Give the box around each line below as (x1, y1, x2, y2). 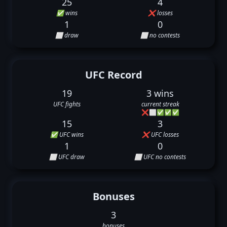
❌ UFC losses (141, 130, 179, 139)
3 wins (146, 87, 174, 99)
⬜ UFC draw (49, 153, 85, 161)
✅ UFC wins (50, 130, 84, 139)
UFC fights (53, 100, 81, 108)
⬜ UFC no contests (134, 153, 186, 161)
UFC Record (85, 68, 142, 82)
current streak (141, 100, 179, 108)
